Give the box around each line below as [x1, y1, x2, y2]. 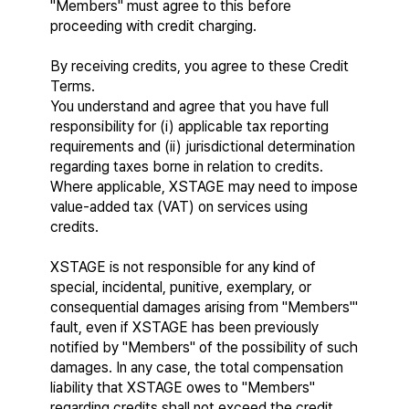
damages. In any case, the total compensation [50, 359, 343, 376]
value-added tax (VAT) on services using [50, 198, 308, 215]
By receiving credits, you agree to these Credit [50, 58, 349, 75]
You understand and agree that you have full [50, 98, 329, 115]
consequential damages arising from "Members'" [50, 299, 358, 316]
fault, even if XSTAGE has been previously [50, 319, 319, 336]
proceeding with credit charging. [50, 17, 257, 35]
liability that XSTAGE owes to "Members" [50, 379, 315, 396]
